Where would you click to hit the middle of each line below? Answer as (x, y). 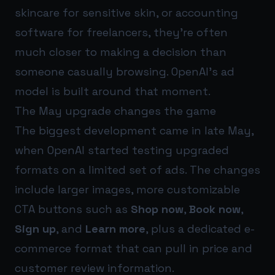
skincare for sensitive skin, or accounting (126, 13)
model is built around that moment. (113, 91)
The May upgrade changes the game (115, 111)
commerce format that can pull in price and (134, 249)
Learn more (115, 229)
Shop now (157, 209)
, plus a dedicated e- (200, 229)
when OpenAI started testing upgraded (122, 150)
